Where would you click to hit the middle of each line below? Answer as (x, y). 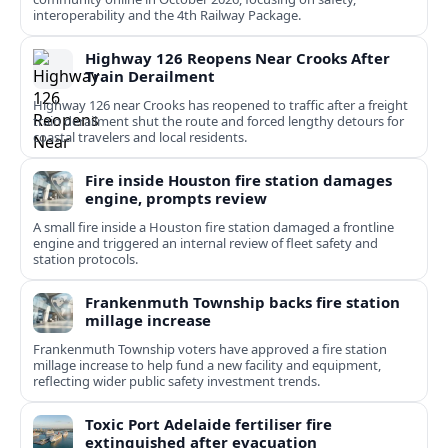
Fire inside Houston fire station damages (238, 180)
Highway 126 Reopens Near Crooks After (237, 58)
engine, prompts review (176, 198)
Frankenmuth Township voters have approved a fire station (210, 349)
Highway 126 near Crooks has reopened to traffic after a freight (220, 105)
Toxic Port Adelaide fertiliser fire (208, 424)
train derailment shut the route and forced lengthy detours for (218, 121)
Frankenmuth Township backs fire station (242, 302)
